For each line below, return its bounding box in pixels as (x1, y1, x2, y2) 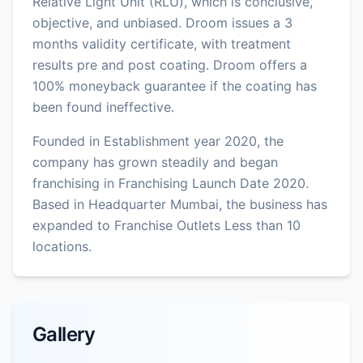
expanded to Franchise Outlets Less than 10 (32, 216, 301, 233)
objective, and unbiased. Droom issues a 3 (32, 14, 293, 31)
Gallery (32, 322, 96, 346)
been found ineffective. (32, 98, 174, 115)
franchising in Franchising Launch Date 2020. (32, 174, 309, 191)
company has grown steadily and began (32, 153, 278, 170)
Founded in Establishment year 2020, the (32, 132, 284, 149)
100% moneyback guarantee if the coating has (32, 77, 317, 94)
